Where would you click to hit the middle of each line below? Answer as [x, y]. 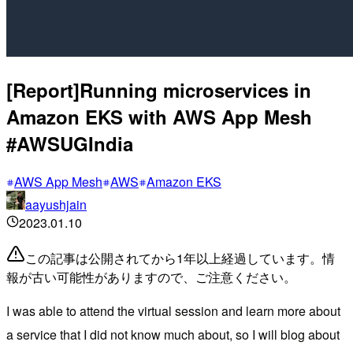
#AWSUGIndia [70, 143]
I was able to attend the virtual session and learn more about [173, 310]
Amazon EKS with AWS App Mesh [159, 116]
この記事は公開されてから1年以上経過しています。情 [180, 258]
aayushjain [56, 204]
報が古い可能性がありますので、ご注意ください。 [151, 277]
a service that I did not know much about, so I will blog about [173, 334]
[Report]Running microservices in [159, 89]
